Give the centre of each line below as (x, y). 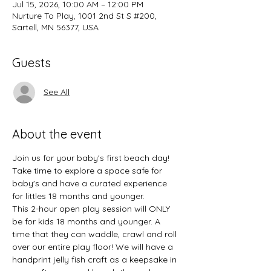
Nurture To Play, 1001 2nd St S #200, (84, 15)
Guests (31, 62)
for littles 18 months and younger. (78, 196)
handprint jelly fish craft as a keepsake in (96, 259)
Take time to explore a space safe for (88, 170)
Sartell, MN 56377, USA (55, 27)
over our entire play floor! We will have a (94, 247)
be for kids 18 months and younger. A (87, 221)
